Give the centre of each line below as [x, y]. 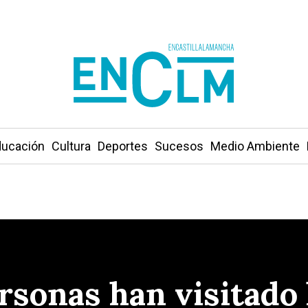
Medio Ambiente [255, 146]
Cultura [71, 146]
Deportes [122, 146]
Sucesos [179, 146]
